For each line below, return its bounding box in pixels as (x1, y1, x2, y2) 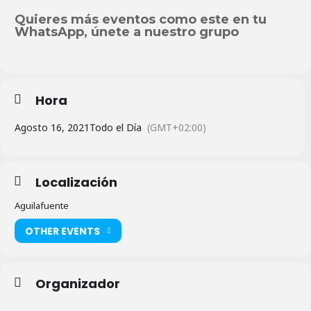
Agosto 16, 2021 (15, 121, 90, 135)
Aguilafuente (15, 199, 69, 212)
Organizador (35, 275, 120, 293)
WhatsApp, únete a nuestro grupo (15, 24, 239, 40)
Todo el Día (90, 121, 142, 135)
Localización (35, 174, 117, 192)
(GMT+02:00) (147, 121, 206, 135)
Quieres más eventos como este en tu (15, 12, 267, 28)
